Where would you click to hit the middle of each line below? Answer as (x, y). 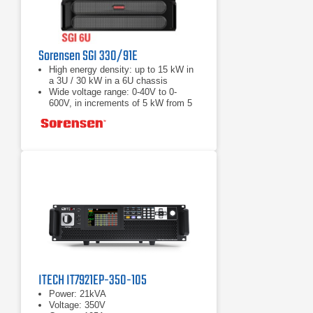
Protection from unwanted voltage (117, 137)
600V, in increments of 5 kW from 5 (121, 103)
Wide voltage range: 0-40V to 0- (113, 92)
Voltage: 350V (77, 305)
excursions (71, 148)
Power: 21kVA (78, 294)
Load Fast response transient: (109, 125)
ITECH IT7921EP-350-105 (93, 281)
